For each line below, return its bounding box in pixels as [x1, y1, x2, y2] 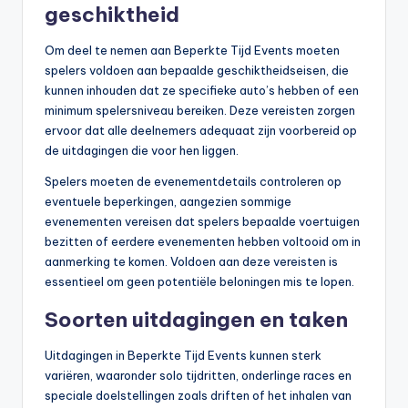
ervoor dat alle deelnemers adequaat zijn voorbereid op [45, 123, 357, 138]
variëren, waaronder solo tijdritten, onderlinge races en [45, 368, 352, 383]
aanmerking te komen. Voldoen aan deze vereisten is [45, 254, 338, 270]
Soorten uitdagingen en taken [45, 307, 348, 333]
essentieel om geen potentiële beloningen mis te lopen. [45, 274, 354, 290]
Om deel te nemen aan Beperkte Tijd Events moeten [45, 43, 340, 58]
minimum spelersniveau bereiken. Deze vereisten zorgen [45, 103, 355, 118]
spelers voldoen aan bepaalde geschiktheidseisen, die [45, 63, 349, 78]
